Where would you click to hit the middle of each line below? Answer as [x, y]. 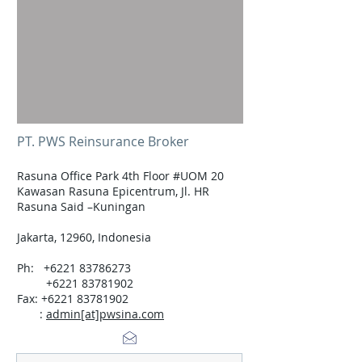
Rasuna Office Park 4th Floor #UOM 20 [122, 176]
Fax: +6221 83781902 [73, 299]
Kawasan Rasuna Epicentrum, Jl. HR [113, 191]
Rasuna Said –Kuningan [81, 206]
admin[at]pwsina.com [105, 314]
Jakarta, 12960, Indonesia [84, 237]
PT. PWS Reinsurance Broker [103, 141]
